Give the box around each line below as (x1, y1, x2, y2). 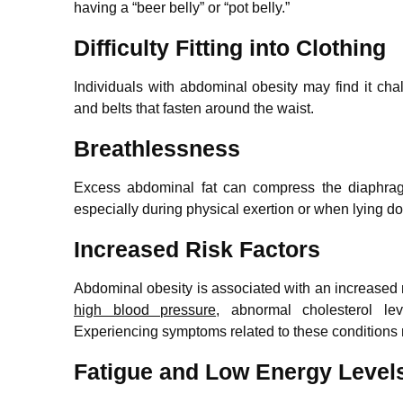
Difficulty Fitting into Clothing (74, 34, 386, 60)
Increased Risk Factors (74, 236, 320, 262)
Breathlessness (74, 135, 240, 161)
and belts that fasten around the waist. (74, 100, 314, 116)
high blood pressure (74, 301, 217, 318)
